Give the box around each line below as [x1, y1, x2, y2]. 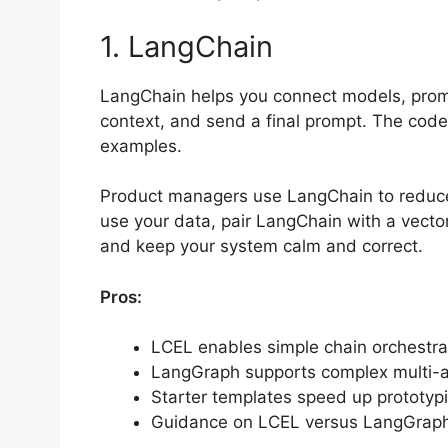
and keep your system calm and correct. [99, 236, 423, 257]
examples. [99, 135, 182, 156]
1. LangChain [99, 28, 273, 64]
